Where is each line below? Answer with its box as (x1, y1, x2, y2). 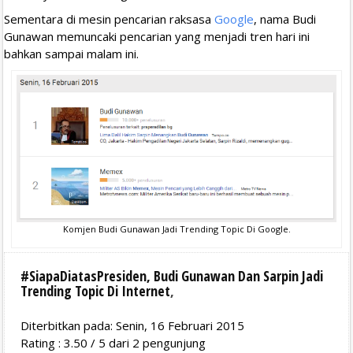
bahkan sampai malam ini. (4, 46, 139, 62)
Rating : (20, 334, 64, 351)
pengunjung (139, 334, 206, 351)
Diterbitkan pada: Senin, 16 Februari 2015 (20, 317, 244, 333)
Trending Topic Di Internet (20, 281, 170, 300)
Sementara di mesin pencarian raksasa (4, 11, 214, 28)
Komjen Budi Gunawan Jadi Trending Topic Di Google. (62, 222, 291, 235)
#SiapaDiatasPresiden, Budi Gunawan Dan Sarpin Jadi (20, 266, 323, 285)
